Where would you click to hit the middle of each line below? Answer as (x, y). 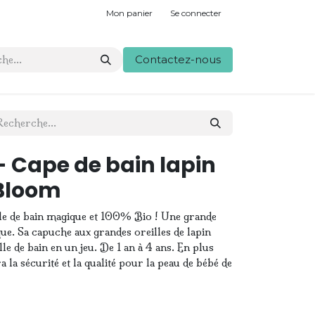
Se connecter (196, 13)
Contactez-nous (178, 59)
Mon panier (129, 13)
